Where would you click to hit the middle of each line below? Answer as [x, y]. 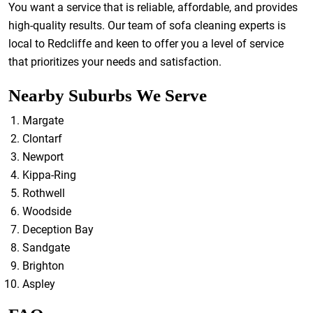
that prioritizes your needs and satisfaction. [115, 62]
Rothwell [44, 193]
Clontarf [42, 139]
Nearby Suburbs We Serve [108, 95]
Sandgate [46, 248]
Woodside [47, 211]
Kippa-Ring [49, 175]
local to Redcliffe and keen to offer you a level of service [146, 44]
